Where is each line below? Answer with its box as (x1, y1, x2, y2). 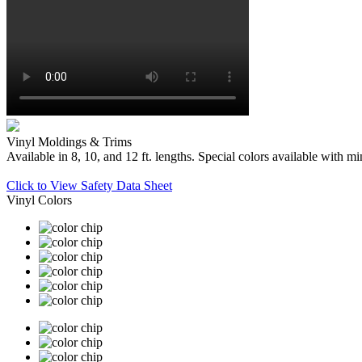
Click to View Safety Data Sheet (6, 179, 172, 193)
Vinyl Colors (6, 193, 72, 208)
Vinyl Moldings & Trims (6, 135, 132, 149)
